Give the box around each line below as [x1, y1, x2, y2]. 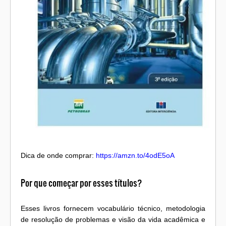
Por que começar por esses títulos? [21, 176, 142, 189]
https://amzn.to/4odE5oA [96, 151, 175, 159]
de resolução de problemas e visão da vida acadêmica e [21, 215, 205, 224]
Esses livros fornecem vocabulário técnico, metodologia [21, 204, 205, 213]
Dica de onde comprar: [21, 151, 96, 159]
